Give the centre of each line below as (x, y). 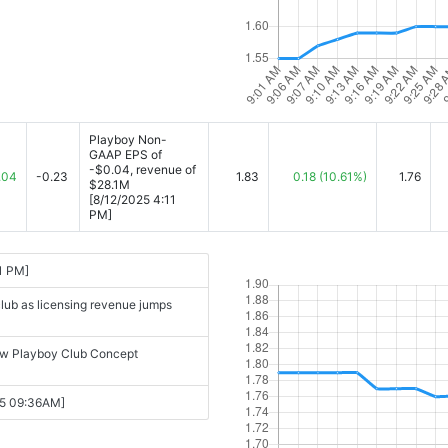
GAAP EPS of (125, 154)
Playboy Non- (128, 139)
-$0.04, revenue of (142, 169)
